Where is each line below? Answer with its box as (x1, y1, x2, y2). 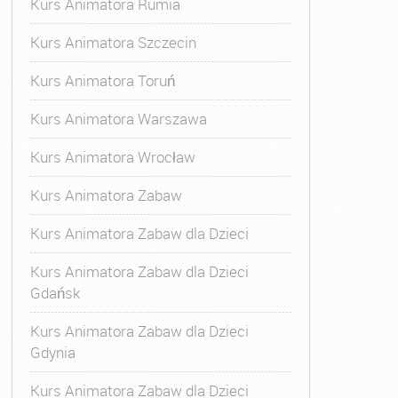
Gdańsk (29, 282, 80, 303)
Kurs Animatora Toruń (29, 69, 175, 91)
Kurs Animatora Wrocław (29, 146, 195, 167)
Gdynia (29, 341, 76, 362)
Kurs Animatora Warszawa (29, 107, 207, 129)
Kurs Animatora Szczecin (29, 31, 196, 52)
